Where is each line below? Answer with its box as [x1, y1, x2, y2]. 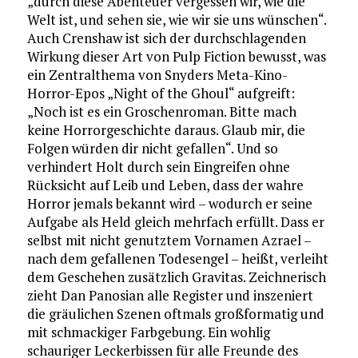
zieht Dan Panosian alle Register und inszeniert [26, 286, 313, 305]
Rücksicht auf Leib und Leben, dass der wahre [26, 176, 304, 195]
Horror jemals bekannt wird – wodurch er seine [26, 194, 312, 213]
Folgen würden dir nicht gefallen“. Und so [26, 139, 278, 158]
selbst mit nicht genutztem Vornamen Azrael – [26, 231, 311, 250]
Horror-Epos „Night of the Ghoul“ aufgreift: [26, 84, 295, 103]
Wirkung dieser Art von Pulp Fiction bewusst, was [26, 47, 326, 66]
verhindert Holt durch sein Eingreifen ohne [26, 157, 290, 177]
